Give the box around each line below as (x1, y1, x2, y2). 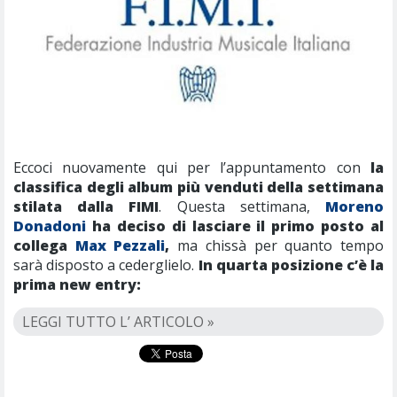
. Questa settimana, (159, 197, 326, 217)
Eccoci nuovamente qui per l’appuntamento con (13, 158, 370, 178)
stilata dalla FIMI (13, 197, 160, 217)
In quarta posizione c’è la (198, 255, 384, 276)
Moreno (325, 197, 385, 217)
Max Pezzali (74, 236, 166, 256)
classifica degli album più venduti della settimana (13, 177, 384, 198)
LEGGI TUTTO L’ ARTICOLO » (22, 312, 214, 332)
